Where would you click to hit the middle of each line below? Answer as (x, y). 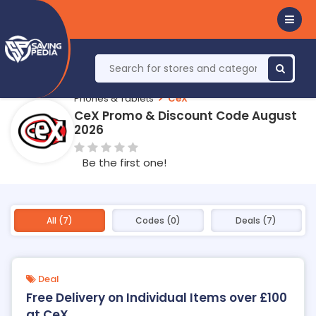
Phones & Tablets (114, 98)
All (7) (60, 220)
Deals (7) (256, 220)
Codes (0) (158, 220)
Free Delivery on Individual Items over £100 (157, 298)
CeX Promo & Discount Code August (186, 116)
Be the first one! (124, 163)
